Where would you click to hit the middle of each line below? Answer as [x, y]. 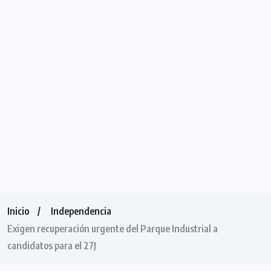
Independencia [81, 211]
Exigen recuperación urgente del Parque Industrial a [113, 229]
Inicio [18, 211]
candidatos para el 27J [52, 246]
